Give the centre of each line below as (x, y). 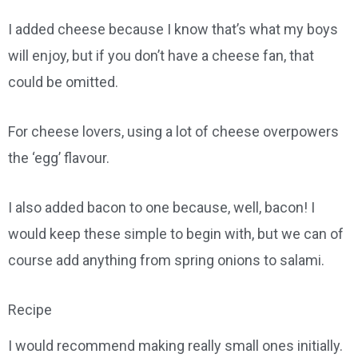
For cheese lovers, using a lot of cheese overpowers (173, 132)
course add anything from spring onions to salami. (166, 260)
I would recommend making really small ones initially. (175, 346)
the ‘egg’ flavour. (59, 158)
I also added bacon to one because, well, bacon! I (161, 207)
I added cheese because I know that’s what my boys (173, 30)
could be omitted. (63, 82)
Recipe (30, 309)
